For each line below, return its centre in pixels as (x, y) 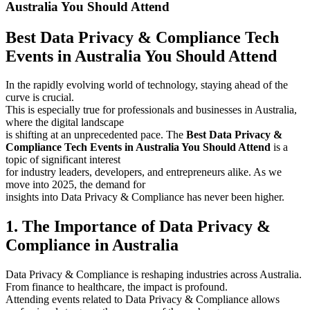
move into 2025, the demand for (75, 185)
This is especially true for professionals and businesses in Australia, (151, 110)
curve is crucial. (40, 98)
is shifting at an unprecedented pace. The (96, 135)
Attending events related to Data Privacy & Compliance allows (143, 300)
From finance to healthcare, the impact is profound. (117, 287)
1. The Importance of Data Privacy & (138, 227)
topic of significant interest (63, 160)
